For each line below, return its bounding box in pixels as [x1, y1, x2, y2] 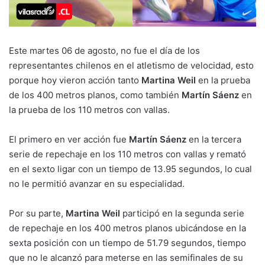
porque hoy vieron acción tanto [9, 75, 141, 86]
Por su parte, [9, 208, 66, 219]
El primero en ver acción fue [9, 134, 129, 146]
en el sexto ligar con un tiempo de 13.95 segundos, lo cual [9, 163, 252, 175]
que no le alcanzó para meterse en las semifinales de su [9, 252, 243, 264]
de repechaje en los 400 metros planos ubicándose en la [9, 222, 246, 234]
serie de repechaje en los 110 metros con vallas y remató [9, 148, 246, 160]
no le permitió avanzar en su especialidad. [9, 178, 185, 190]
